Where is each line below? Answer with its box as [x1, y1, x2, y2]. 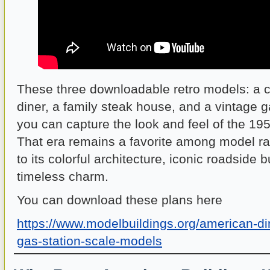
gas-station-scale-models [17, 233, 162, 248]
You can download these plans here [17, 192, 222, 207]
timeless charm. [17, 169, 108, 183]
